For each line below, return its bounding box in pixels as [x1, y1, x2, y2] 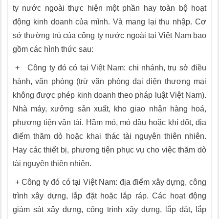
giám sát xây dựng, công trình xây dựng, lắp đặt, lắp [13, 205, 206, 214]
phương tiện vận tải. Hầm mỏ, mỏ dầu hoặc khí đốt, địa [13, 118, 206, 127]
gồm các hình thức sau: [13, 45, 93, 53]
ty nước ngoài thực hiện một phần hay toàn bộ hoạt [13, 4, 206, 12]
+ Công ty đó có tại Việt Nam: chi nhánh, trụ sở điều [13, 64, 206, 72]
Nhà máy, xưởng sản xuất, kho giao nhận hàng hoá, [13, 105, 206, 113]
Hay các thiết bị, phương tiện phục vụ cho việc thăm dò [13, 146, 206, 154]
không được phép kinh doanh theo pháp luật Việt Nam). [13, 91, 206, 99]
